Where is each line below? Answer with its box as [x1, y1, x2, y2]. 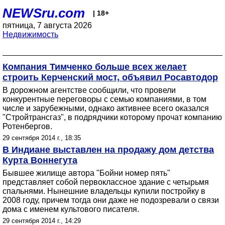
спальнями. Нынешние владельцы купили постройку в [3, 187, 205, 195]
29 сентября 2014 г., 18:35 [3, 134, 81, 142]
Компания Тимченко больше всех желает [3, 62, 187, 72]
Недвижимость [3, 30, 58, 39]
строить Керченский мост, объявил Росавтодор [3, 72, 218, 82]
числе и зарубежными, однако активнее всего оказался [3, 104, 209, 113]
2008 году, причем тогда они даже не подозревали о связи [3, 196, 219, 204]
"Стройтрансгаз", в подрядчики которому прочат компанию [3, 113, 222, 122]
